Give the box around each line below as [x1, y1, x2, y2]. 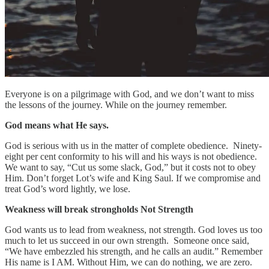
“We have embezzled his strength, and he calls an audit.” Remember [5, 246, 262, 257]
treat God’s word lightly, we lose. [5, 184, 133, 195]
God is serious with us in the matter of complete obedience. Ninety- [5, 141, 262, 151]
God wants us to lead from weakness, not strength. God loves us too [5, 225, 262, 235]
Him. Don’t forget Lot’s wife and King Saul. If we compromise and [5, 173, 261, 184]
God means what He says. [5, 120, 111, 131]
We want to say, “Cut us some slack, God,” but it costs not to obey [5, 162, 256, 173]
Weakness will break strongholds [5, 204, 138, 215]
